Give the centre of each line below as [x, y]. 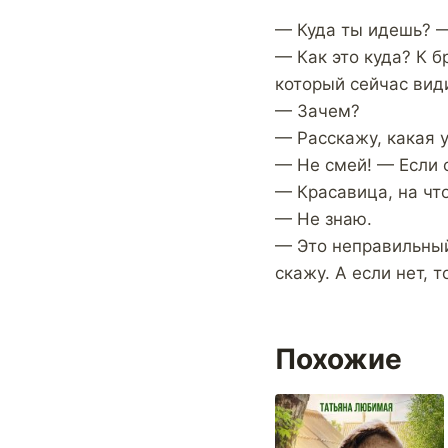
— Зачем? [317, 111]
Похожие [338, 359]
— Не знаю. [323, 219]
